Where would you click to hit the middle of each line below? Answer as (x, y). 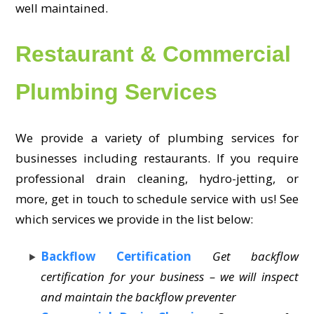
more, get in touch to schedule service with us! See (157, 198)
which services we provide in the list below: (135, 219)
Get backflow (255, 256)
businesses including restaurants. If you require (157, 158)
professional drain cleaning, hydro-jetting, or (157, 178)
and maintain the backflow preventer (139, 296)
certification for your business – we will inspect (170, 276)
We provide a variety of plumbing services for (157, 137)
